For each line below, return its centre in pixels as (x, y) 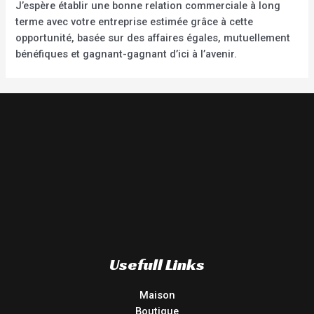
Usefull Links (157, 264)
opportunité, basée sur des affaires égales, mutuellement (153, 37)
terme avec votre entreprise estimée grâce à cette (135, 21)
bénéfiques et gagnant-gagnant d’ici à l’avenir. (127, 54)
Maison (157, 295)
